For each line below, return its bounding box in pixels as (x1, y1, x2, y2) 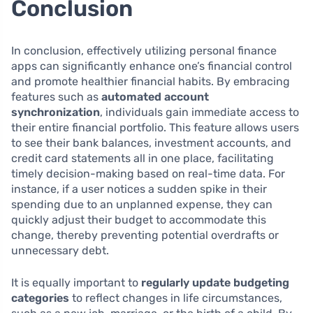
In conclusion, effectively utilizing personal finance (11, 44, 277, 57)
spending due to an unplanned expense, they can (11, 198, 272, 211)
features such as (11, 90, 101, 103)
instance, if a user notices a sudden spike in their (11, 182, 267, 196)
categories (11, 291, 69, 305)
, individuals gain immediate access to (100, 105, 299, 119)
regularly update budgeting (141, 276, 289, 289)
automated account (101, 90, 209, 103)
